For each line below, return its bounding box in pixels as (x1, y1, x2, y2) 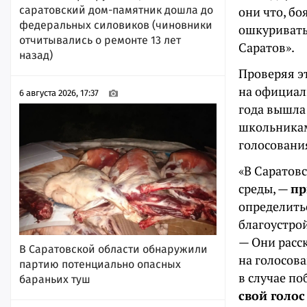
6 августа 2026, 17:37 (19, 88, 99, 99)
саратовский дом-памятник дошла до (19, 3, 213, 16)
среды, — (238, 180, 291, 197)
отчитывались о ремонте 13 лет (19, 33, 181, 47)
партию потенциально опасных (19, 258, 181, 271)
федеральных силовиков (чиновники (19, 18, 212, 32)
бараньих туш (19, 273, 90, 286)
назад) (19, 48, 53, 62)
